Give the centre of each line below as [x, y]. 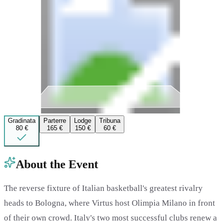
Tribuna [110, 120]
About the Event [57, 164]
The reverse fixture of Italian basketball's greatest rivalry [103, 188]
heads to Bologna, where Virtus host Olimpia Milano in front [110, 203]
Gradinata [22, 120]
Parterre [55, 120]
